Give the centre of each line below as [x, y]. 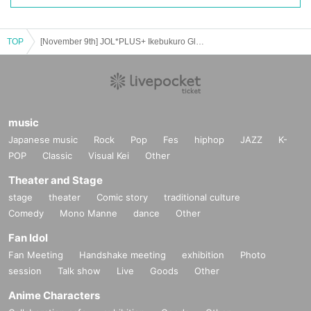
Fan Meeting [36, 254]
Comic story [122, 197]
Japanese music [43, 139]
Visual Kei [109, 155]
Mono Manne [89, 213]
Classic [57, 155]
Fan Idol [28, 237]
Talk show [79, 270]
